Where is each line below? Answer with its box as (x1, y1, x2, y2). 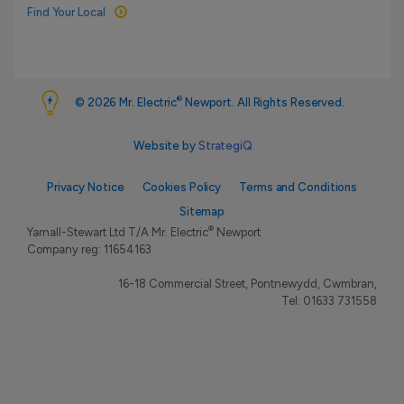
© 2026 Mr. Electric (72, 95, 178, 109)
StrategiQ (197, 138, 252, 152)
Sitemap (179, 205, 225, 219)
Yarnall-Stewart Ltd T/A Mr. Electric (27, 225, 208, 240)
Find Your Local (27, 5, 106, 19)
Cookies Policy (142, 180, 222, 195)
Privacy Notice (46, 180, 124, 195)
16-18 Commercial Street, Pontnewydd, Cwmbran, (118, 277, 377, 291)
